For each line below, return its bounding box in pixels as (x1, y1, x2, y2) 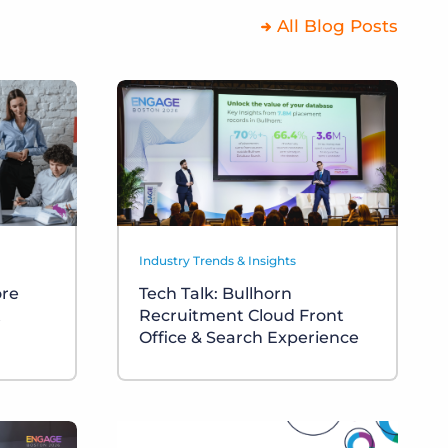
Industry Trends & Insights (139, 253, 296, 269)
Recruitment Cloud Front (139, 306, 344, 326)
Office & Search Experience (139, 328, 359, 348)
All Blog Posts (277, 16, 398, 37)
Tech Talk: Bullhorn (139, 284, 292, 304)
